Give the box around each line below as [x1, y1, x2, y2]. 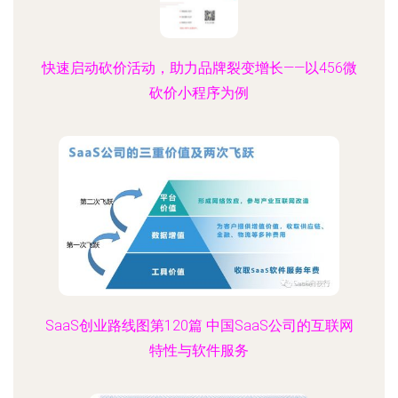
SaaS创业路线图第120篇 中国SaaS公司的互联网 [44, 317, 354, 334]
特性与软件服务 [149, 342, 249, 359]
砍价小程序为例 [149, 84, 249, 101]
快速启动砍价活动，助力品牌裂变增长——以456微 [41, 60, 357, 76]
